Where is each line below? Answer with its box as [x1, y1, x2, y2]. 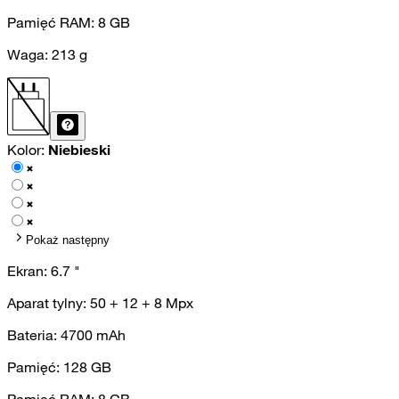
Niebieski [48, 140, 110, 159]
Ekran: [7, 261, 51, 280]
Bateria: [7, 325, 61, 344]
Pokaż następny [26, 232, 110, 247]
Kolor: [7, 140, 48, 159]
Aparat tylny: [7, 293, 90, 312]
